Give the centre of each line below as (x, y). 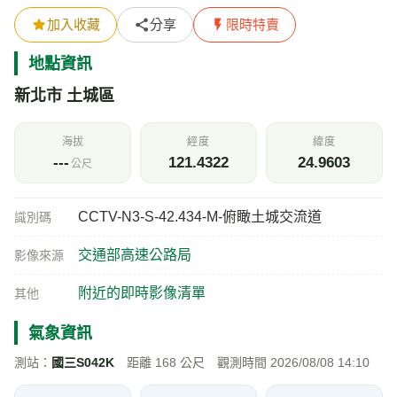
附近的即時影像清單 (142, 292)
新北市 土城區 (64, 95)
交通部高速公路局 (135, 254)
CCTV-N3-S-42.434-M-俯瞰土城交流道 (200, 216)
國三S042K (83, 362)
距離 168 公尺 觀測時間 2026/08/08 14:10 (242, 362)
